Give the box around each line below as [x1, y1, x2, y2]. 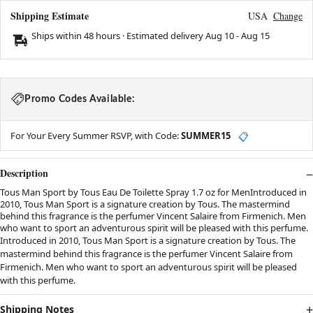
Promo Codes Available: [24, 94, 136, 105]
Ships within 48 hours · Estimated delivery [31, 29, 205, 43]
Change [273, 9, 303, 23]
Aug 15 [241, 29, 270, 43]
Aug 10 [205, 29, 234, 43]
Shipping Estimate [10, 8, 89, 24]
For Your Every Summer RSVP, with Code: [10, 129, 181, 143]
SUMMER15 [181, 129, 231, 143]
